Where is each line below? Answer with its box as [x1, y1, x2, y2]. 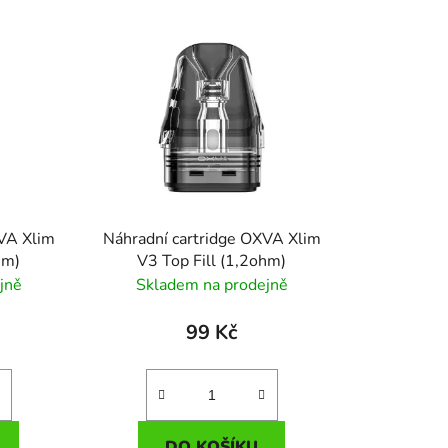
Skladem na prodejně [135, 273, 288, 296]
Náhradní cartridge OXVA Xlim [102, 227, 321, 250]
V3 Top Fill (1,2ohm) [137, 249, 287, 272]
